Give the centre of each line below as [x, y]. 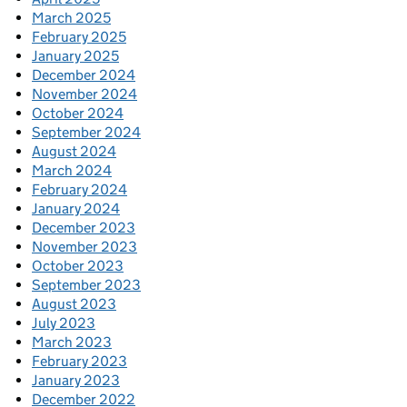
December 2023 [84, 227]
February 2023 [79, 361]
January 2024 [76, 208]
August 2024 [74, 151]
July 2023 [64, 323]
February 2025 [79, 36]
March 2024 [72, 170]
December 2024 [84, 74]
